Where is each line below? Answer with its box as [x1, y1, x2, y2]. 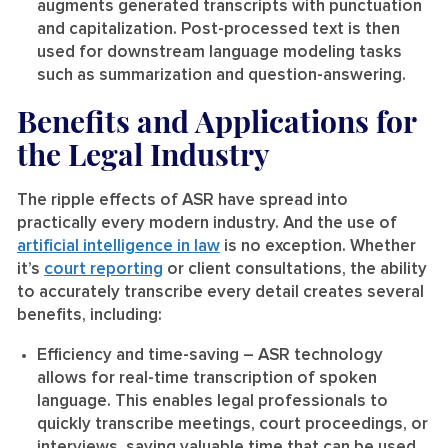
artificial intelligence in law [17, 237, 220, 255]
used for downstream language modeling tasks [37, 43, 402, 61]
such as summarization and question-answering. [37, 66, 410, 84]
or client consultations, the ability [163, 260, 427, 278]
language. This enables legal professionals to [37, 392, 388, 410]
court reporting [44, 260, 163, 278]
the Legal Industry [17, 133, 270, 174]
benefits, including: [17, 306, 166, 324]
